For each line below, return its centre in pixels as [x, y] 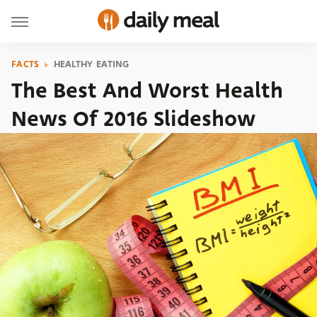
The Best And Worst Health [147, 91]
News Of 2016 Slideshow [133, 119]
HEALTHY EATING [91, 64]
